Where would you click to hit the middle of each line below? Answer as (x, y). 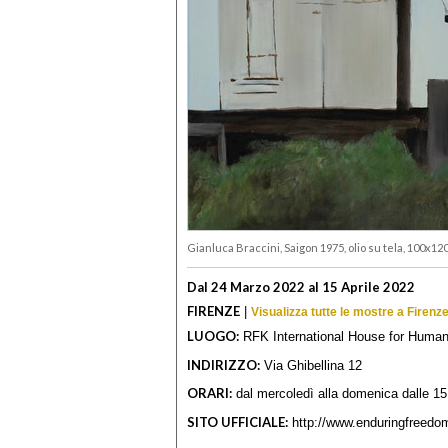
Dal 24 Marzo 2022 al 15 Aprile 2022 (301, 286)
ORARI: (209, 393)
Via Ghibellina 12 (311, 365)
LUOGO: (213, 336)
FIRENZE (213, 310)
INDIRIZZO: (223, 364)
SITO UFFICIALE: (237, 421)
